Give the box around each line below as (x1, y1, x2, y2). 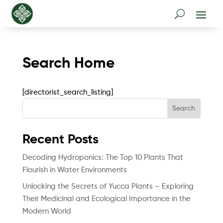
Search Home (22, 56, 114, 71)
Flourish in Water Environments (22, 166, 127, 174)
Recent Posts (22, 133, 99, 146)
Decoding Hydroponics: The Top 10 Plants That (22, 154, 183, 161)
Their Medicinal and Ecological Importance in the (22, 195, 191, 203)
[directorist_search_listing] (22, 89, 113, 96)
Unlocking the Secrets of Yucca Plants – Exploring (22, 182, 194, 190)
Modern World (22, 207, 71, 215)
